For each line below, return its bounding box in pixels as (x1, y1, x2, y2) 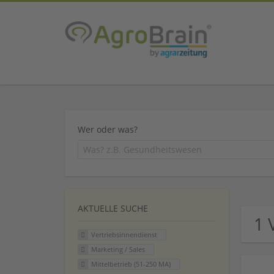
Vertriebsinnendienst (91, 230, 157, 240)
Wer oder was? (78, 123, 138, 135)
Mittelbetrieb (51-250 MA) (91, 259, 171, 268)
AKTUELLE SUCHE (78, 202, 148, 215)
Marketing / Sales (91, 245, 145, 254)
